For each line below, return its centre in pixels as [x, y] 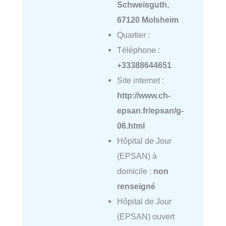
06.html [131, 125]
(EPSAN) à [137, 156]
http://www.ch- [144, 95]
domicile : [135, 171]
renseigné [136, 186]
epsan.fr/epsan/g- [150, 110]
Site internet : [140, 80]
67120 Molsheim [148, 19]
